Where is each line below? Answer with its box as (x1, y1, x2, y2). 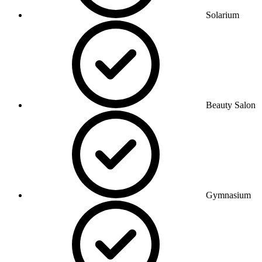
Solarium (206, 9, 239, 20)
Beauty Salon (206, 99, 256, 110)
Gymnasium (206, 189, 251, 200)
